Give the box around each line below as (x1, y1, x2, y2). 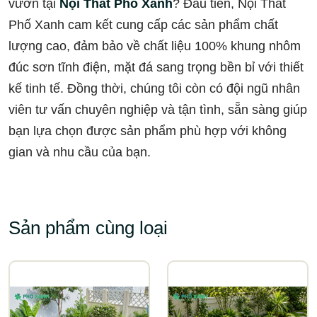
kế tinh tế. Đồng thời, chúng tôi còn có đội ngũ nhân (8, 81, 300, 96)
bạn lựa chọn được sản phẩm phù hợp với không (8, 123, 287, 138)
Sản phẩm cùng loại (8, 217, 168, 238)
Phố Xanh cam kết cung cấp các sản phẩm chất (8, 17, 278, 32)
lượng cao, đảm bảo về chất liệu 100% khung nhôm (8, 38, 301, 53)
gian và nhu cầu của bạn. (8, 144, 151, 159)
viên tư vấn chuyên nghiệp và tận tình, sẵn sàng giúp (8, 102, 307, 117)
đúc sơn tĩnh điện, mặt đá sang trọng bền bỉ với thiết (8, 59, 304, 74)
